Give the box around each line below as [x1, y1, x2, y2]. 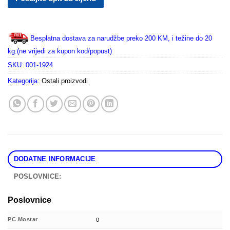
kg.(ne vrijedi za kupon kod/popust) [8, 47, 112, 55]
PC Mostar [8, 216, 38, 223]
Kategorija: [8, 77, 42, 85]
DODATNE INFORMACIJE [13, 155, 96, 163]
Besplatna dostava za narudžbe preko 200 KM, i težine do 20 [30, 34, 212, 43]
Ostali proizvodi [42, 77, 88, 85]
